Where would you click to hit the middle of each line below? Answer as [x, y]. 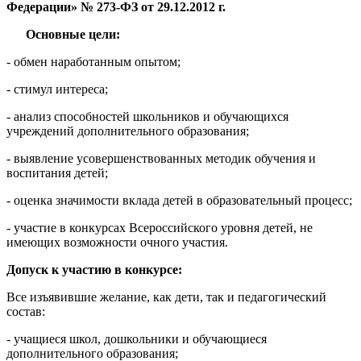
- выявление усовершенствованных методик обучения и [161, 158]
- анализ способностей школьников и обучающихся [147, 116]
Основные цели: [73, 34]
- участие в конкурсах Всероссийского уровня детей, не [160, 227]
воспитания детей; [57, 172]
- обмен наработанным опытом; [93, 61]
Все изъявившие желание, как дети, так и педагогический [166, 297]
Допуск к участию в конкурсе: [96, 269]
